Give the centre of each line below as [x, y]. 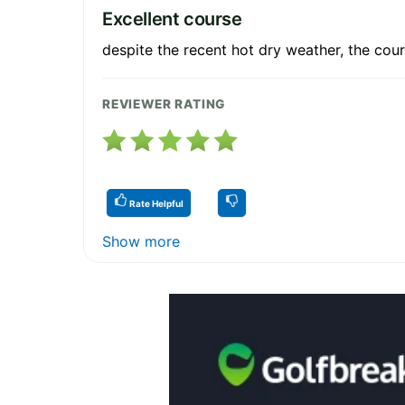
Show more [141, 241]
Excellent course [172, 19]
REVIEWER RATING [164, 104]
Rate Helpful [155, 203]
